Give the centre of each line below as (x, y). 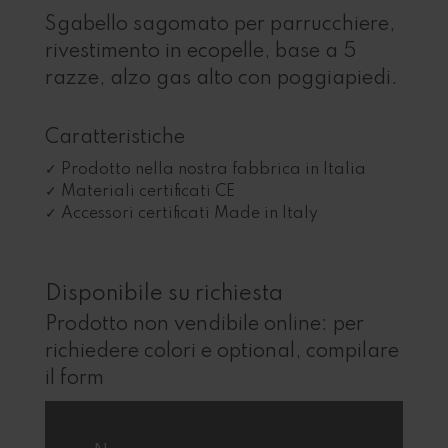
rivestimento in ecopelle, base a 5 (200, 51)
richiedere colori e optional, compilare (221, 352)
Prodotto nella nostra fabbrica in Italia (213, 170)
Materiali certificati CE (147, 192)
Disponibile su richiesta (163, 294)
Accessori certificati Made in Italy (189, 214)
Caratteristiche (114, 137)
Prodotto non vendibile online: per (204, 325)
